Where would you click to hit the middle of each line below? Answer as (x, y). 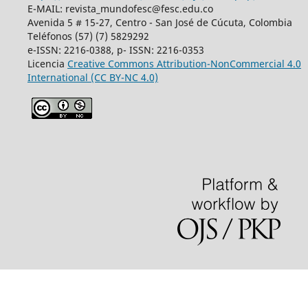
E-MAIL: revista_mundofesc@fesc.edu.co (120, 9)
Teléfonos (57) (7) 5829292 (88, 36)
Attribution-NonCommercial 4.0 (229, 64)
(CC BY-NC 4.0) (124, 78)
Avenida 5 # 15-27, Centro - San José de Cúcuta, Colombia (159, 23)
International (57, 78)
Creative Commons (112, 64)
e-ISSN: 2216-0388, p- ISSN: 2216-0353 (115, 50)
